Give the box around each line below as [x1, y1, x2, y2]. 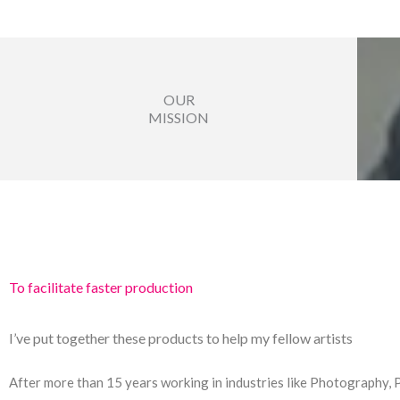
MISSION [148, 109, 209, 127]
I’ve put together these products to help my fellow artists [9, 329, 353, 347]
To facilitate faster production [9, 279, 193, 296]
